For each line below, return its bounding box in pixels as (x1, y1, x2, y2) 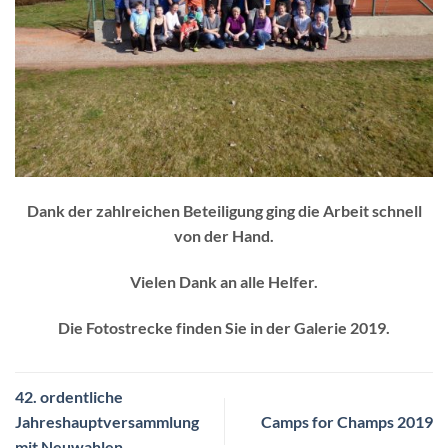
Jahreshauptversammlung (15, 411, 199, 431)
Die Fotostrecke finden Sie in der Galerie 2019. (58, 317, 390, 337)
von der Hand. (174, 226, 274, 246)
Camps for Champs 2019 (261, 411, 433, 431)
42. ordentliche (15, 386, 123, 406)
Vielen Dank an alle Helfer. (130, 271, 318, 291)
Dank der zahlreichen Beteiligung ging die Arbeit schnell (26, 201, 422, 221)
